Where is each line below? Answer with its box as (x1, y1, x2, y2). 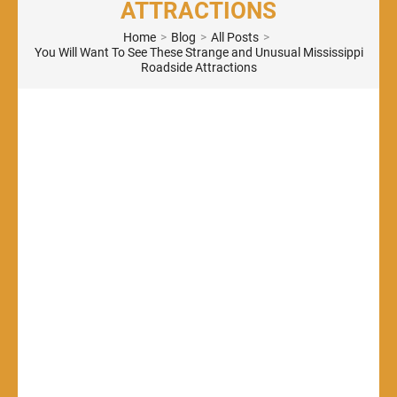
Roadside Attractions (140, 60, 257, 75)
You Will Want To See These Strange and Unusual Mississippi (34, 45, 363, 60)
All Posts (211, 30, 259, 45)
